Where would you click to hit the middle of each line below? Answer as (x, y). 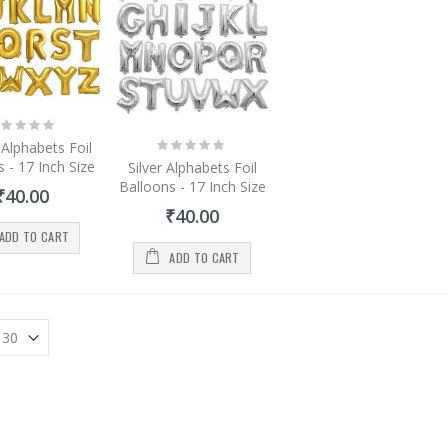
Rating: (176, 142)
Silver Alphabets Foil (192, 167)
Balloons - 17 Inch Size (192, 186)
